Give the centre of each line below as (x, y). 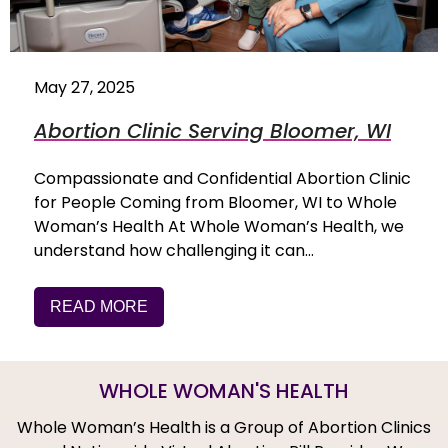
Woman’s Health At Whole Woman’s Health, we (219, 227)
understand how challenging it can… (174, 251)
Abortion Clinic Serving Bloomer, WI (212, 131)
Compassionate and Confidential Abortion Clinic (222, 179)
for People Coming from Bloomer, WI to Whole (215, 203)
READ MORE (99, 307)
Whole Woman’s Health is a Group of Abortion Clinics (224, 428)
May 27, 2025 (84, 88)
